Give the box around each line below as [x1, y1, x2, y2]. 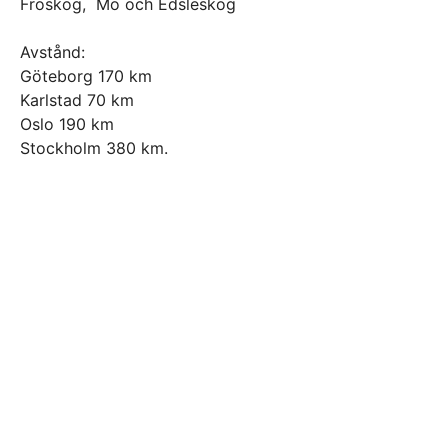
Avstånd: [20, 42, 85, 62]
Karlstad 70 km [20, 90, 134, 110]
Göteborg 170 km [20, 66, 152, 86]
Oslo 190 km [20, 114, 114, 134]
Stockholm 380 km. [20, 138, 168, 158]
